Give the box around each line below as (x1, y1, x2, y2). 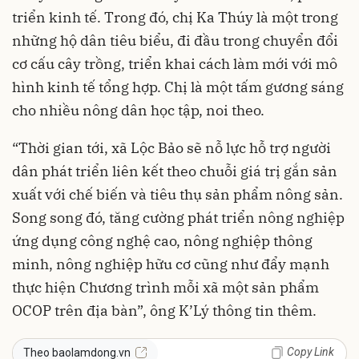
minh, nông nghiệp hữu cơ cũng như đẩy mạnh (12, 254, 329, 273)
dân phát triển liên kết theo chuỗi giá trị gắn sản (12, 161, 337, 180)
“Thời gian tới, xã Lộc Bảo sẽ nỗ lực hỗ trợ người (12, 138, 331, 157)
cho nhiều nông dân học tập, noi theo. (12, 100, 264, 119)
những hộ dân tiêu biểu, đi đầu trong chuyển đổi (12, 30, 338, 50)
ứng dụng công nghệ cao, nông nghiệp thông (12, 231, 313, 250)
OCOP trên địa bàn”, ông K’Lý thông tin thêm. (12, 301, 317, 320)
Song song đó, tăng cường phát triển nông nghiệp (12, 208, 345, 227)
